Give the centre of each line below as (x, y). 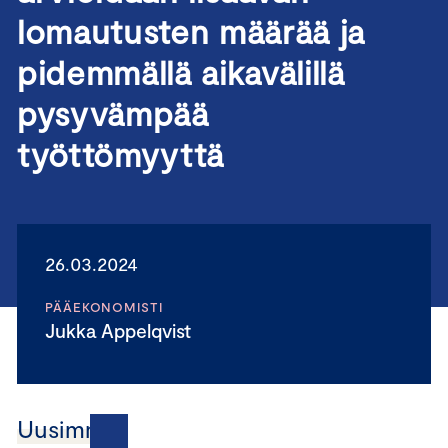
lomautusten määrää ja (191, 31)
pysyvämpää (113, 113)
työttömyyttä (129, 154)
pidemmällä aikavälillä (181, 72)
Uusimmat (72, 428)
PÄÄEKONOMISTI (104, 307)
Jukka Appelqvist (123, 330)
